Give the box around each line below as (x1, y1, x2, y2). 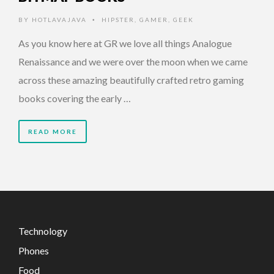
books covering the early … (18, 92, 131, 104)
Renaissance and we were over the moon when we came (18, 56, 248, 67)
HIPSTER (102, 16, 135, 23)
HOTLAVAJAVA (32, 16, 87, 23)
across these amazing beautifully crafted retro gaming (18, 74, 244, 86)
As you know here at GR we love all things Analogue (18, 37, 232, 49)
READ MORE (28, 128, 77, 135)
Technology (18, 225, 67, 237)
